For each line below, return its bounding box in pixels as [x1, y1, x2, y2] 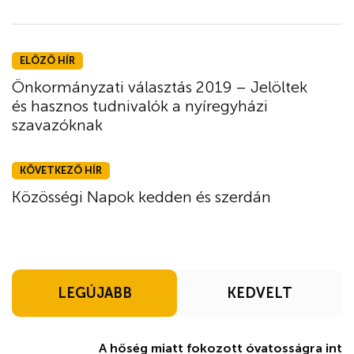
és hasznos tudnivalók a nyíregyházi [12, 96, 268, 115]
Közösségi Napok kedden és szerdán [12, 186, 271, 206]
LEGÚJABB [57, 284, 132, 302]
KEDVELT [227, 284, 292, 302]
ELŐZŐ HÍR [20, 54, 75, 66]
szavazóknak [12, 115, 103, 134]
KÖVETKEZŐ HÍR [20, 164, 102, 176]
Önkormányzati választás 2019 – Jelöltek [12, 77, 307, 96]
